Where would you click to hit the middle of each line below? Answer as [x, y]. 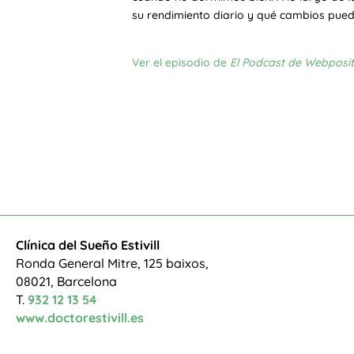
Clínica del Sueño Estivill [88, 245]
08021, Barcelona [66, 282]
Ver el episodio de [181, 62]
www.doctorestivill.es [80, 318]
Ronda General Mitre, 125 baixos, [112, 264]
